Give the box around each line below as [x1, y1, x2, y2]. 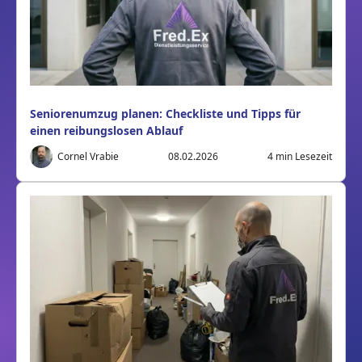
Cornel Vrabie [57, 149, 119, 163]
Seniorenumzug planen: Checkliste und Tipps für [30, 105, 301, 121]
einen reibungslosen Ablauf [30, 122, 183, 138]
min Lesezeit [273, 149, 332, 163]
